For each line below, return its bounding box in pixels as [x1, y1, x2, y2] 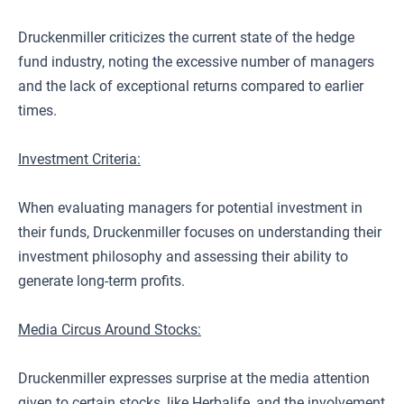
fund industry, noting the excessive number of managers [18, 53, 374, 70]
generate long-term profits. [18, 272, 185, 289]
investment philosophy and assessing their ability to [18, 248, 348, 265]
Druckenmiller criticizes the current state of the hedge [18, 29, 354, 46]
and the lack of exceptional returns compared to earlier [18, 78, 363, 95]
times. [18, 102, 57, 119]
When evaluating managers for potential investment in [18, 199, 363, 216]
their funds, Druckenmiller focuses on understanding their [18, 224, 381, 241]
